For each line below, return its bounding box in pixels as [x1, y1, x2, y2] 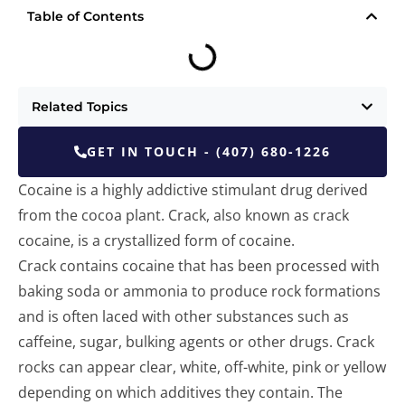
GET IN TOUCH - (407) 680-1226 [87, 143, 331, 160]
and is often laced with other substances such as [18, 306, 349, 326]
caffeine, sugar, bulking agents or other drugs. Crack [18, 332, 374, 352]
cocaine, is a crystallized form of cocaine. [18, 231, 295, 250]
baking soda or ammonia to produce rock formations [18, 281, 381, 301]
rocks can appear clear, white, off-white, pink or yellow [18, 357, 386, 377]
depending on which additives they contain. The [18, 382, 343, 402]
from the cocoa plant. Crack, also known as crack [18, 205, 349, 225]
